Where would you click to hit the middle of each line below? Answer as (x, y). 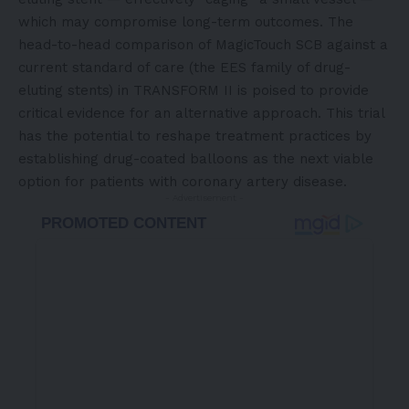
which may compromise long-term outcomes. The (186, 22)
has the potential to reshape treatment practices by (195, 136)
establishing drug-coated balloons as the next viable (196, 159)
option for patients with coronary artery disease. (183, 182)
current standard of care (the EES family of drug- (184, 68)
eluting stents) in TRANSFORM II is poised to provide (194, 91)
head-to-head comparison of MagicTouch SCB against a (203, 45)
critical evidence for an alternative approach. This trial (201, 114)
